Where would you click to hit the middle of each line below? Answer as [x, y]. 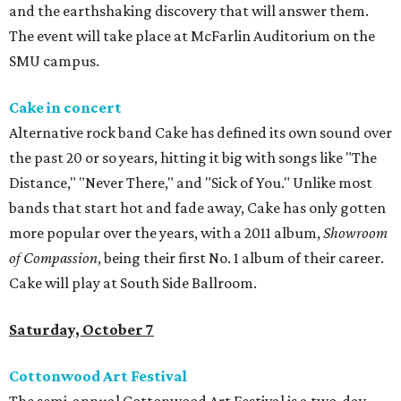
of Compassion [53, 258]
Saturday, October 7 [81, 330]
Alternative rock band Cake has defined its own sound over [200, 133]
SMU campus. [54, 61]
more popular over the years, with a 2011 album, [166, 233]
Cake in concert [65, 108]
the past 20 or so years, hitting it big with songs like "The [193, 158]
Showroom [355, 233]
